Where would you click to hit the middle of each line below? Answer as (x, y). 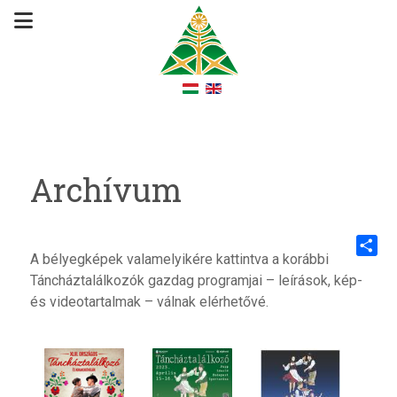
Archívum (105, 190)
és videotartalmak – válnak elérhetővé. (149, 302)
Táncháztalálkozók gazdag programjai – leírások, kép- (196, 281)
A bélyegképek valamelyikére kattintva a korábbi (179, 260)
